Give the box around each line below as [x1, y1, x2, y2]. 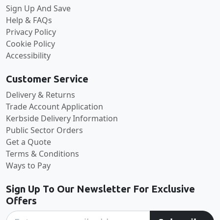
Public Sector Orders [6, 124, 83, 136]
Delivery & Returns [6, 89, 75, 100]
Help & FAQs [6, 14, 52, 26]
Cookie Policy [6, 38, 55, 49]
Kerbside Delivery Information [6, 112, 118, 124]
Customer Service [6, 73, 88, 84]
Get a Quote [6, 136, 51, 147]
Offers [6, 194, 37, 206]
